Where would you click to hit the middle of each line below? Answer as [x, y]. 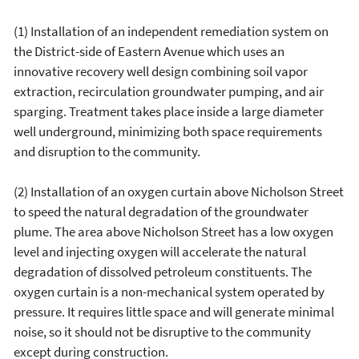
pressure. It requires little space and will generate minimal [174, 312]
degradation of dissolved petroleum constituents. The [163, 272]
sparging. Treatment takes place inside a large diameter [169, 111]
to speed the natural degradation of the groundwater [161, 212]
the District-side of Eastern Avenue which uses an [149, 51]
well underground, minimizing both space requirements [168, 131]
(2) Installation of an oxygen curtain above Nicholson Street [179, 192]
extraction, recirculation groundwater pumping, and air [169, 91]
